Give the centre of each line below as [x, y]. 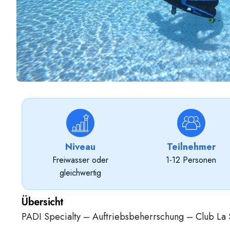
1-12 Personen [191, 160]
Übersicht [43, 202]
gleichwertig [80, 173]
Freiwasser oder [80, 160]
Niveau [80, 147]
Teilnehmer [191, 147]
